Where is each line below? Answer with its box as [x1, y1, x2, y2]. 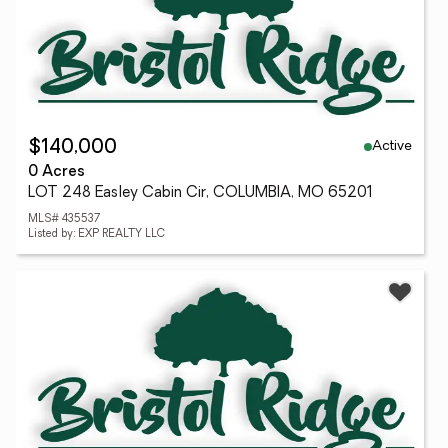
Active [372, 138, 412, 154]
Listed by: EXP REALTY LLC [28, 229, 165, 240]
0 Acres [28, 165, 85, 180]
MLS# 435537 [28, 214, 100, 225]
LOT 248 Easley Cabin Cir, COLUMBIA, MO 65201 [28, 186, 373, 201]
